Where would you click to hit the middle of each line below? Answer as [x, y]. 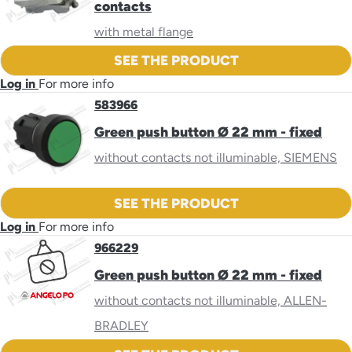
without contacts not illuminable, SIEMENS [216, 158]
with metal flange [144, 31]
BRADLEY [121, 326]
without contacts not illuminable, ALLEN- [211, 301]
